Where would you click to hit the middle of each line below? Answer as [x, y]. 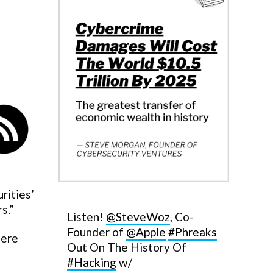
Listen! [87, 217]
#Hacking [92, 262]
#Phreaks [193, 232]
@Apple [146, 232]
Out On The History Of [127, 247]
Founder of [97, 232]
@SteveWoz [138, 217]
